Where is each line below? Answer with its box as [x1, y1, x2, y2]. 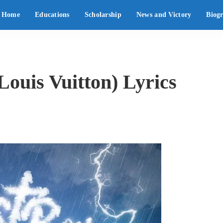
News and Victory [136, 11, 192, 18]
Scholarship [84, 11, 121, 18]
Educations [34, 11, 70, 18]
